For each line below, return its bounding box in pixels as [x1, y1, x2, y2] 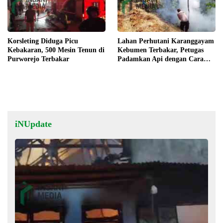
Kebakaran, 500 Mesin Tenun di [7, 46, 105, 54]
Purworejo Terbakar [7, 55, 69, 63]
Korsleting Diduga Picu [7, 37, 78, 45]
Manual [117, 64, 141, 72]
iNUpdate [15, 118, 52, 129]
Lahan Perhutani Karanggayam [117, 37, 214, 45]
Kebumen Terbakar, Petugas [117, 46, 204, 54]
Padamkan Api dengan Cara [117, 55, 204, 63]
